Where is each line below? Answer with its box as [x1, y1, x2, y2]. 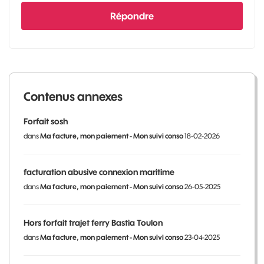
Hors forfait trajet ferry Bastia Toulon [24, 217, 163, 228]
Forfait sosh [24, 115, 68, 127]
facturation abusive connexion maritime [24, 166, 174, 177]
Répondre [110, 9, 154, 22]
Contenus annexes [24, 88, 123, 104]
